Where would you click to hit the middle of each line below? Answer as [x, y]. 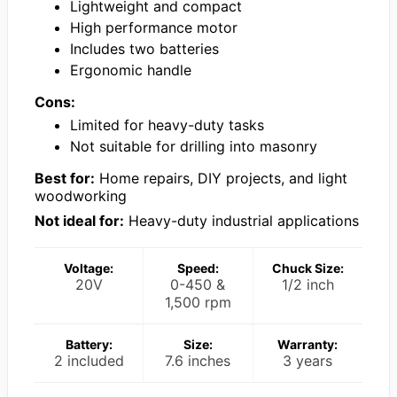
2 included [89, 361]
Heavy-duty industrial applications [241, 221]
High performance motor [154, 28]
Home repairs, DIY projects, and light [221, 179]
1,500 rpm [198, 303]
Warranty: [308, 345]
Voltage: [89, 269]
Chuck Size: [307, 269]
